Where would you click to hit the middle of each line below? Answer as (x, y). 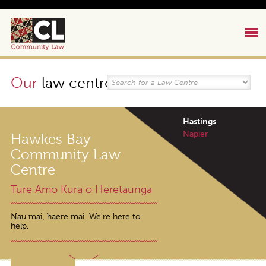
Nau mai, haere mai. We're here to (75, 216)
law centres (78, 83)
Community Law (65, 154)
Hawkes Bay (50, 139)
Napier (195, 134)
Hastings (199, 121)
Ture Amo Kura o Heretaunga (81, 190)
